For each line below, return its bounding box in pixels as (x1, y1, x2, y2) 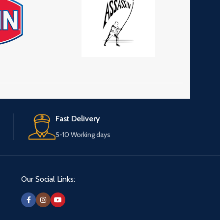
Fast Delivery (55, 114, 100, 124)
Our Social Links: (21, 174, 75, 184)
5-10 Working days (55, 130, 110, 139)
